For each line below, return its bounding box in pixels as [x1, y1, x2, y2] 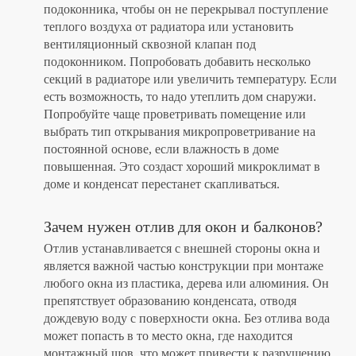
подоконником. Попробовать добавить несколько [44, 55, 311, 69]
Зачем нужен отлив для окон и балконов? [44, 218, 323, 236]
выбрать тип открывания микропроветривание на [44, 125, 315, 139]
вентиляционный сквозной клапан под [44, 37, 256, 52]
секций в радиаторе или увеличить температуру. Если [44, 72, 337, 87]
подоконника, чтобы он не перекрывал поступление [44, 2, 328, 17]
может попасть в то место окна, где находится [44, 329, 292, 343]
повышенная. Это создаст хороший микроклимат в [44, 160, 320, 174]
